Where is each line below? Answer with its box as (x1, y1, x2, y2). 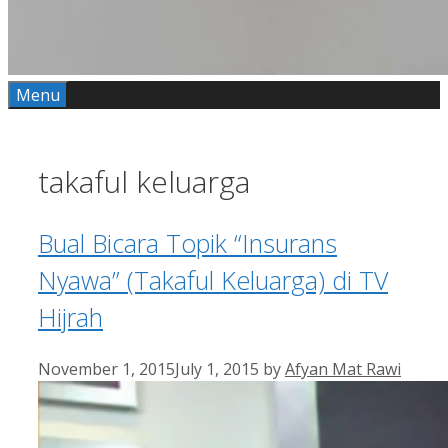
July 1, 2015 (175, 357, 259, 380)
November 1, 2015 (38, 357, 175, 380)
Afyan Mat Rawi (285, 357, 401, 380)
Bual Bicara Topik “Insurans (38, 225, 337, 260)
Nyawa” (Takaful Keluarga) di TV (38, 262, 388, 297)
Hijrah (38, 299, 103, 334)
